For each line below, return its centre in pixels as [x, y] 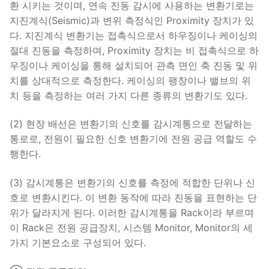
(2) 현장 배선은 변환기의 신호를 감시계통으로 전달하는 [131, 124]
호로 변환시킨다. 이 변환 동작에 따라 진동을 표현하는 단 [133, 197]
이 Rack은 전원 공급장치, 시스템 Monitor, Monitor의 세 [131, 227]
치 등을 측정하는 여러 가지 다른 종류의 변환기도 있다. [128, 95]
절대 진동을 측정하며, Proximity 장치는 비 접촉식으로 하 [134, 50]
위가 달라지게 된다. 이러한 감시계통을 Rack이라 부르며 [132, 212]
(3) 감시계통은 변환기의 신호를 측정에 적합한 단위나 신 [132, 182]
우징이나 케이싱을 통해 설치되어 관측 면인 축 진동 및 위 [134, 65]
